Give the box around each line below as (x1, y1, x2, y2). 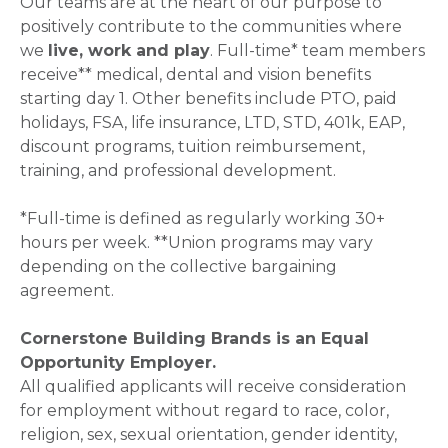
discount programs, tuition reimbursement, (20, 137, 365, 156)
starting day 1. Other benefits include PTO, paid (20, 89, 397, 108)
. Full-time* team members (210, 41, 425, 60)
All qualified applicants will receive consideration (20, 377, 406, 396)
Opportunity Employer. (20, 353, 216, 372)
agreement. (20, 281, 114, 300)
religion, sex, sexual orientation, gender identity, (20, 425, 397, 444)
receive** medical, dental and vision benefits (20, 65, 371, 84)
